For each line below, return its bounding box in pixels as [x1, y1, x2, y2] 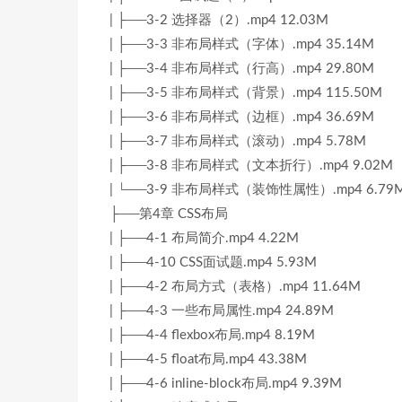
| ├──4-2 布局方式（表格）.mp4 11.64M [109, 280, 361, 293]
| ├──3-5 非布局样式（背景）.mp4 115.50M [109, 86, 382, 100]
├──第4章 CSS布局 [109, 207, 228, 221]
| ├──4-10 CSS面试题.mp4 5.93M [109, 256, 317, 269]
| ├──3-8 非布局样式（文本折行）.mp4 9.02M [109, 159, 393, 172]
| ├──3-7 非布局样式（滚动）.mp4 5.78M [109, 135, 366, 148]
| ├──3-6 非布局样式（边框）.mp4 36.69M [109, 110, 374, 124]
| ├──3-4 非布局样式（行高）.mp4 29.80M [109, 62, 374, 75]
